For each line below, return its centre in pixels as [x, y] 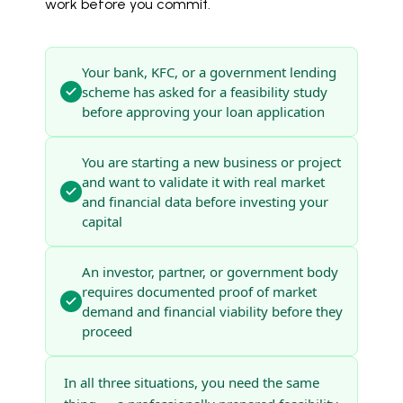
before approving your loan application [203, 112]
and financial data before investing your [205, 201]
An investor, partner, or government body [210, 272]
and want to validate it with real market [203, 182]
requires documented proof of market [199, 291]
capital [102, 221]
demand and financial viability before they [212, 311]
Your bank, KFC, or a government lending [209, 72]
